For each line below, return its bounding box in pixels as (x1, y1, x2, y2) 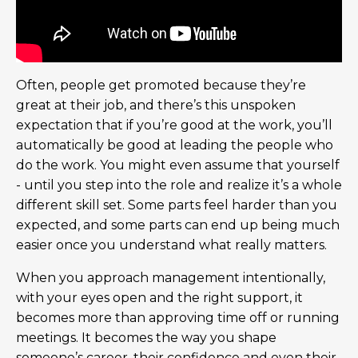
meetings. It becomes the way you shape (16, 329, 276, 345)
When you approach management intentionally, (16, 269, 325, 285)
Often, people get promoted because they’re (16, 77, 306, 93)
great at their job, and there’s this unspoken (16, 97, 296, 113)
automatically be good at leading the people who (16, 137, 333, 153)
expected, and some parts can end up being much (16, 217, 340, 233)
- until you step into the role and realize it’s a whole (16, 177, 342, 193)
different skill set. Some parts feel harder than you (16, 197, 337, 213)
